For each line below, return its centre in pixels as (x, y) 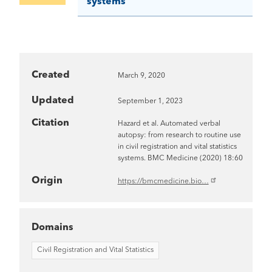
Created (51, 75)
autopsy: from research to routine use (179, 135)
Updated (53, 100)
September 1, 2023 (150, 101)
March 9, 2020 (141, 76)
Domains (53, 227)
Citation (50, 123)
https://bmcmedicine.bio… (163, 181)
